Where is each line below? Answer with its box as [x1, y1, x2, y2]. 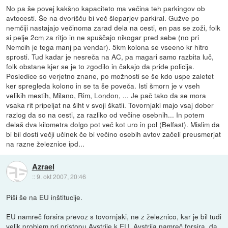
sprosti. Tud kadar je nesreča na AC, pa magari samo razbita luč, [6, 51, 214, 62]
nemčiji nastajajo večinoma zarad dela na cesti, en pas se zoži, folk [6, 22, 221, 33]
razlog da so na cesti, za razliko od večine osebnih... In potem [6, 109, 205, 120]
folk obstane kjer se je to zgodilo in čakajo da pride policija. [6, 61, 195, 71]
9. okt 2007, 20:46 [36, 172, 86, 181]
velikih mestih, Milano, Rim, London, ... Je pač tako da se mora [6, 90, 207, 100]
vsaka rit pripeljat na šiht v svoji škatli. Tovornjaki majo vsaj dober [6, 99, 214, 110]
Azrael [32, 161, 54, 173]
